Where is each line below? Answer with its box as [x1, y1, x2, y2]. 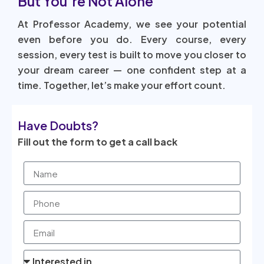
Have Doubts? [18, 118, 98, 133]
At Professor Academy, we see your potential [18, 18, 246, 31]
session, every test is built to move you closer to [18, 48, 246, 61]
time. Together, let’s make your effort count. [18, 79, 226, 92]
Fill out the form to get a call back [18, 136, 177, 148]
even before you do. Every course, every [18, 33, 246, 46]
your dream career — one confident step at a [18, 64, 246, 77]
